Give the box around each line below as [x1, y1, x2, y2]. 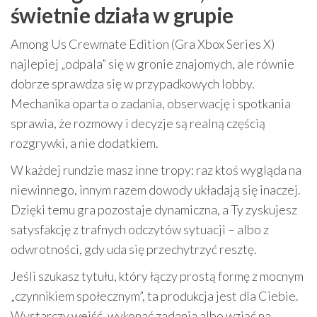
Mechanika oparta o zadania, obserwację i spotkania [11, 96, 291, 112]
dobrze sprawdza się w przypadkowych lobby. [11, 76, 255, 92]
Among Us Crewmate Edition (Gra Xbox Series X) [11, 36, 275, 52]
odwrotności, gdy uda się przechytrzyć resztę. [11, 241, 257, 258]
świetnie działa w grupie [11, 2, 234, 28]
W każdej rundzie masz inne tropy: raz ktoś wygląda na [11, 162, 301, 178]
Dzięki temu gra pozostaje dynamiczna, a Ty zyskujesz [11, 202, 297, 218]
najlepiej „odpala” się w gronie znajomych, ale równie [11, 56, 294, 72]
